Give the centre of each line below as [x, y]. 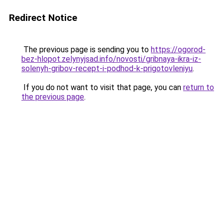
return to [199, 87]
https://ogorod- [178, 50]
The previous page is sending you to [86, 50]
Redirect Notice [43, 18]
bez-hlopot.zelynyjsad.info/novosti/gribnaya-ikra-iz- [111, 59]
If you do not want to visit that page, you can [102, 87]
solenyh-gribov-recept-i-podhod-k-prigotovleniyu [107, 68]
